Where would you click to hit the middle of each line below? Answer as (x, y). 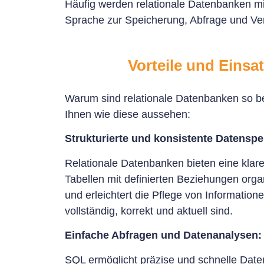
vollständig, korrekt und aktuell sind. (149, 211)
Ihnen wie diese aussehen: (128, 114)
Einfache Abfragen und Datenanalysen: (163, 235)
